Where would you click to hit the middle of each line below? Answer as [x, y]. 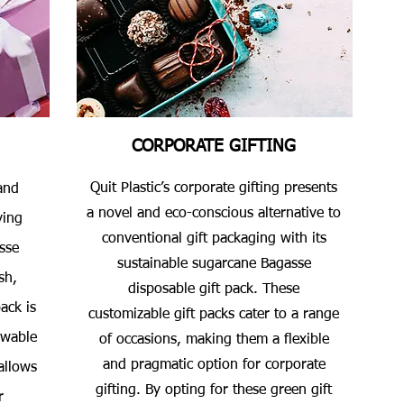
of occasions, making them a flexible [214, 340]
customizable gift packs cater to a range [214, 315]
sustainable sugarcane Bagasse [214, 264]
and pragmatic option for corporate [214, 365]
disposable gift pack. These [214, 289]
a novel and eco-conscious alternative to [214, 214]
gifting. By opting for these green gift [214, 390]
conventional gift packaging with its [214, 239]
